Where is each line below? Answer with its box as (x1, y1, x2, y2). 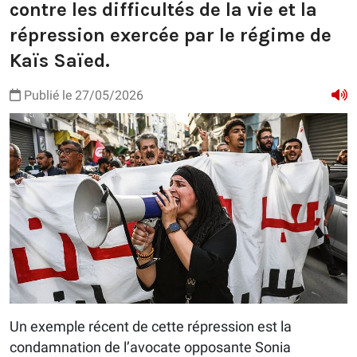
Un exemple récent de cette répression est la (10, 317, 292, 335)
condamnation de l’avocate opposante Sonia (10, 338, 291, 355)
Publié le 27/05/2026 (21, 88, 143, 104)
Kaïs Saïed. (10, 49, 110, 73)
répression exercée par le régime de (10, 24, 331, 47)
